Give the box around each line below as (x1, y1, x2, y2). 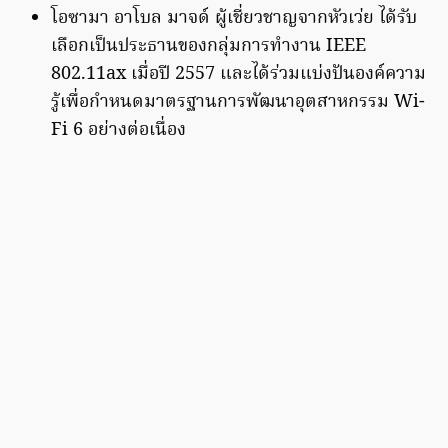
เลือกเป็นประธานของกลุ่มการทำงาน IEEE (51, 32, 366, 62)
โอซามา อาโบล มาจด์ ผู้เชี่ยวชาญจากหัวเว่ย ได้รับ (51, 4, 417, 34)
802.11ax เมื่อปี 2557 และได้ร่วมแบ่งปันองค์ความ (51, 60, 426, 90)
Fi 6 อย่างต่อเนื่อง (51, 116, 186, 146)
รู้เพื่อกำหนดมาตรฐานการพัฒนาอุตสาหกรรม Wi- (51, 88, 425, 118)
